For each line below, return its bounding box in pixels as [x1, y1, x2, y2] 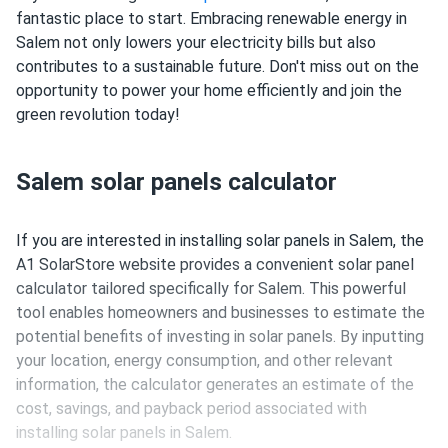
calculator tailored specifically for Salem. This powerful [16, 279, 406, 298]
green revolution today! [16, 105, 180, 124]
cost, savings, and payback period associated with [16, 399, 367, 418]
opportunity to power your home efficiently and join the [16, 81, 402, 100]
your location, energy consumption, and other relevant [16, 351, 393, 370]
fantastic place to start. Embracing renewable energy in [16, 9, 407, 28]
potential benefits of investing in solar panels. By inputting [16, 327, 424, 346]
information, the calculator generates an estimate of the [16, 375, 414, 394]
